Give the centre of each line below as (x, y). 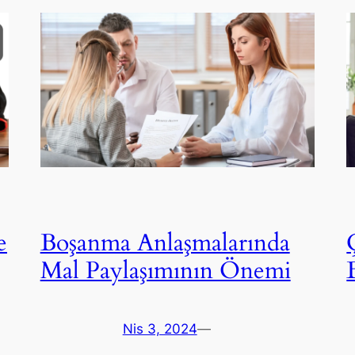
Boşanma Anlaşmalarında (165, 244)
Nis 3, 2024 (160, 328)
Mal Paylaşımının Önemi (165, 271)
